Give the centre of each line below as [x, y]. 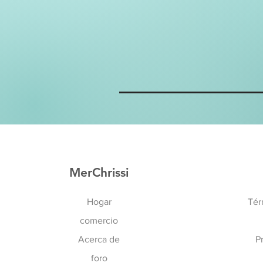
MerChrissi [99, 172]
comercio [99, 220]
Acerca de [99, 239]
